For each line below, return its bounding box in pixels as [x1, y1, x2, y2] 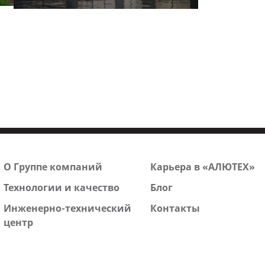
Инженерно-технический [3, 202, 131, 215]
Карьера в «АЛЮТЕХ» [150, 160, 255, 174]
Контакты [150, 202, 200, 215]
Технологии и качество [3, 181, 119, 195]
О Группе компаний [3, 160, 102, 174]
